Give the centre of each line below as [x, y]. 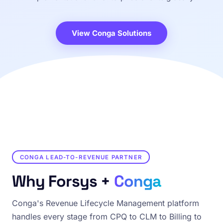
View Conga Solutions [111, 33]
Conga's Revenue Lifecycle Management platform [106, 203]
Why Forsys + [63, 181]
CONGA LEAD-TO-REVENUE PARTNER [81, 157]
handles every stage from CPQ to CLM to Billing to [107, 217]
